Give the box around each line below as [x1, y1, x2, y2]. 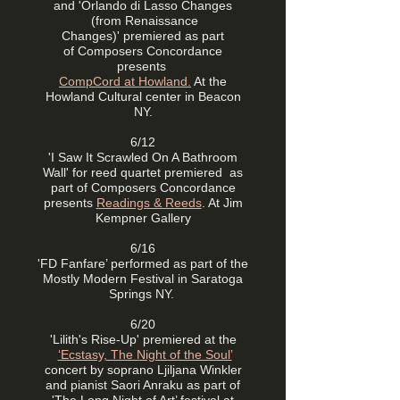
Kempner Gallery [95, 211, 191, 225]
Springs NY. [108, 287, 178, 301]
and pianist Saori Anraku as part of [46, 378, 240, 392]
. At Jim [201, 196, 243, 210]
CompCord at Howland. [59, 74, 191, 88]
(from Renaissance [87, 13, 198, 28]
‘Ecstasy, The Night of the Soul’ [57, 347, 232, 362]
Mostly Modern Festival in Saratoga [43, 271, 243, 286]
